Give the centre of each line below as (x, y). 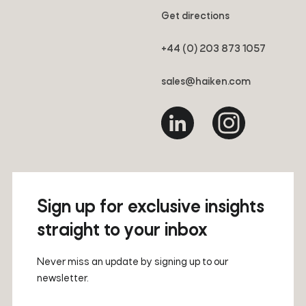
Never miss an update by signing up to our (132, 262)
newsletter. (62, 278)
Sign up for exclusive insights (150, 208)
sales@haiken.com (206, 82)
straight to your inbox (122, 231)
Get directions (195, 16)
